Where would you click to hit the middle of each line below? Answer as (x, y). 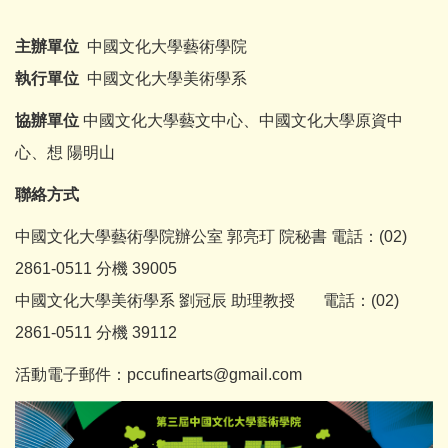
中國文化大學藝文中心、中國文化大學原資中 (243, 121)
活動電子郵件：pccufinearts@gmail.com (158, 375)
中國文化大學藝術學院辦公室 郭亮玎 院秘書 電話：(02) (211, 237)
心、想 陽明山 (65, 153)
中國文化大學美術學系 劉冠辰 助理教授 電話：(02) (207, 301)
